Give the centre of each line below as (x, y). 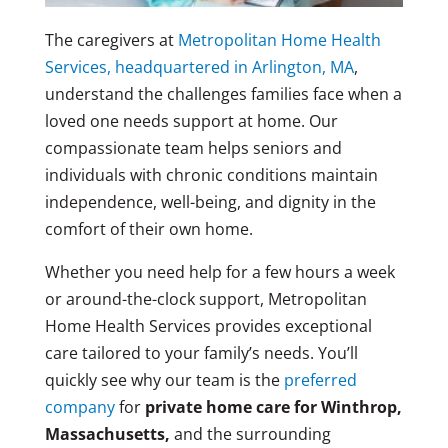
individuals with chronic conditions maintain (211, 174)
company (79, 406)
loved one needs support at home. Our (191, 120)
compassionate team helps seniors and (193, 147)
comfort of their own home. (150, 228)
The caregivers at (111, 39)
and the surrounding (250, 433)
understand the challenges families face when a (223, 93)
